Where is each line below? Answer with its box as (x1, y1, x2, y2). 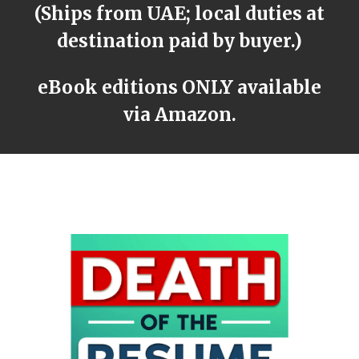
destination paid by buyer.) (57, 30, 302, 52)
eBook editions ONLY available (38, 76, 321, 99)
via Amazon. (123, 103, 236, 126)
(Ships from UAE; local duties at (34, 2, 325, 25)
